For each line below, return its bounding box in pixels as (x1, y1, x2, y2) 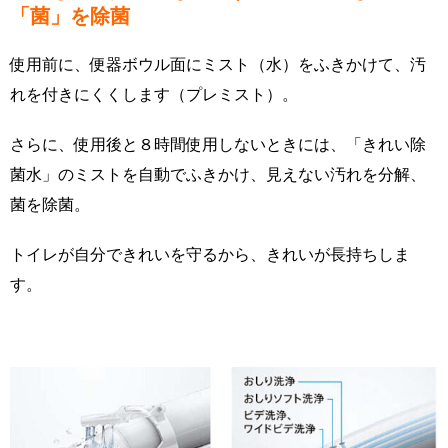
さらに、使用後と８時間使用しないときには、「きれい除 (10, 133, 426, 154)
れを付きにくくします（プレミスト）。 (10, 83, 298, 104)
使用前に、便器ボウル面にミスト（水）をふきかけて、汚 (10, 53, 426, 74)
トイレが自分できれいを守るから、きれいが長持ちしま (10, 243, 410, 264)
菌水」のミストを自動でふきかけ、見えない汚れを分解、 (10, 163, 426, 184)
